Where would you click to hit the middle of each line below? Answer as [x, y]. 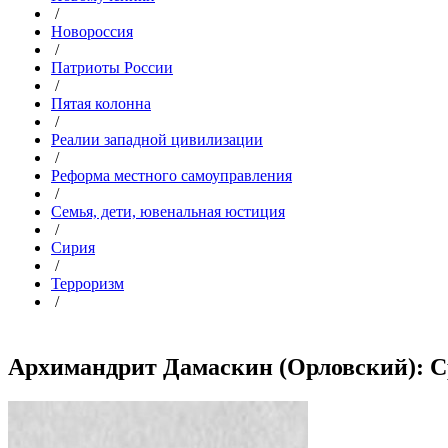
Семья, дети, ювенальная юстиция [168, 211]
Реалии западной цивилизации [157, 139]
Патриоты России [112, 67]
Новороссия [92, 31]
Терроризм [87, 283]
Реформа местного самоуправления [171, 175]
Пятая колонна [101, 103]
